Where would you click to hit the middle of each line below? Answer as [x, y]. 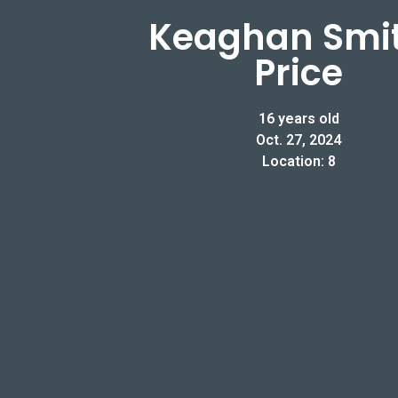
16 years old [298, 118]
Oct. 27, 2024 [298, 139]
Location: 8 [298, 161]
